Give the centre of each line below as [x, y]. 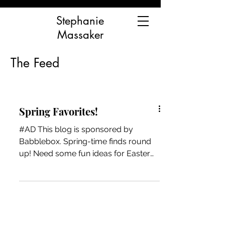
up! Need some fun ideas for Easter [85, 153]
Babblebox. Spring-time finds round [85, 141]
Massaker [80, 35]
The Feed [35, 63]
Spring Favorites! [59, 111]
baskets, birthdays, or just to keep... [84, 165]
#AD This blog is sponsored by [76, 129]
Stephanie [80, 21]
